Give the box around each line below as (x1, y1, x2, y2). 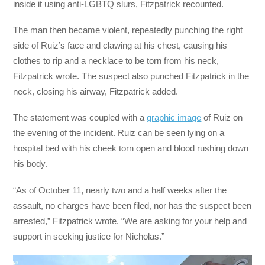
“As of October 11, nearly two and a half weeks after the (13, 185, 227, 195)
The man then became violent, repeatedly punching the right (13, 25, 243, 35)
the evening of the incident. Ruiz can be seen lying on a (13, 128, 225, 138)
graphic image (147, 112, 202, 123)
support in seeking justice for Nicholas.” (13, 231, 165, 241)
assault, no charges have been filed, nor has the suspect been (13, 200, 252, 211)
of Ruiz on (201, 112, 243, 123)
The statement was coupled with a (13, 112, 147, 123)
